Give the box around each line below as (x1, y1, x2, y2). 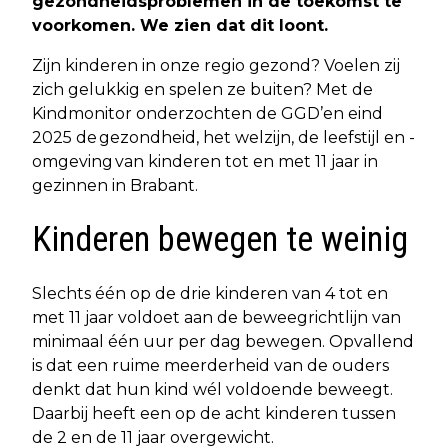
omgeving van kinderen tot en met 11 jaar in (32, 151, 378, 171)
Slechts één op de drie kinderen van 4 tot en (32, 283, 388, 303)
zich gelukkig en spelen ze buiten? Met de (32, 79, 373, 99)
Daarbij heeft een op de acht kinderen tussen (32, 403, 396, 423)
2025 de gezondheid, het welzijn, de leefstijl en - (32, 127, 415, 147)
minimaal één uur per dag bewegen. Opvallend (32, 331, 414, 351)
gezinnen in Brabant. (32, 175, 202, 195)
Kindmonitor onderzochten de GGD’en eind (32, 103, 383, 123)
